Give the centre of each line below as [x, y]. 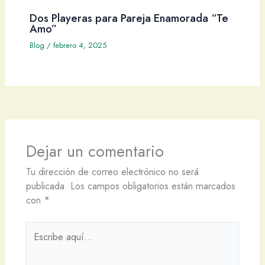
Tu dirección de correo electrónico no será [112, 171]
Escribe [40, 228]
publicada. [46, 185]
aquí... [38, 242]
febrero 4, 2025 [80, 46]
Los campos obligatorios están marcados [153, 185]
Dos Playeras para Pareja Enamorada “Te [129, 18]
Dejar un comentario [95, 151]
